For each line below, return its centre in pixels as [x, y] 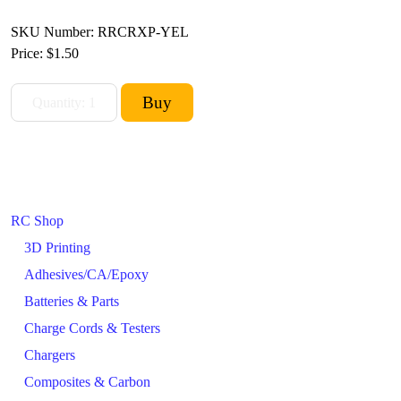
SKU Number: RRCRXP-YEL [100, 32]
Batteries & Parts [72, 301]
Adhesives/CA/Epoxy [86, 274]
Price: [29, 53]
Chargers [50, 355]
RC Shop [37, 221]
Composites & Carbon [87, 382]
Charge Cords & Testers [92, 328]
